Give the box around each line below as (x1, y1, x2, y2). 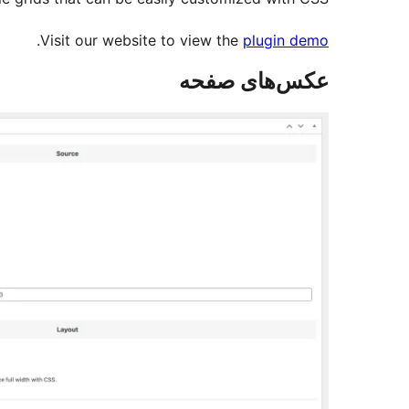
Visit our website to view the (40, 31, 243, 50)
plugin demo (243, 31, 329, 50)
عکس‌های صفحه (179, 68, 329, 95)
